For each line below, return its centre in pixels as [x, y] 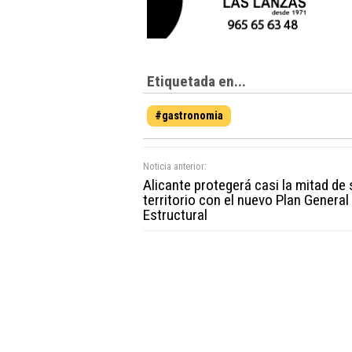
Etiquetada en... [196, 81]
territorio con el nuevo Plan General [246, 200]
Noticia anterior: [175, 166]
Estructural [175, 214]
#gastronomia [189, 115]
